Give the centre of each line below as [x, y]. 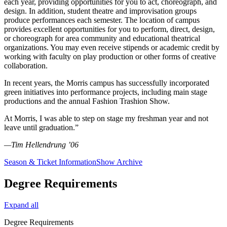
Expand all [21, 205]
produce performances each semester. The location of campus [102, 20]
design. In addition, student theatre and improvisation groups [100, 11]
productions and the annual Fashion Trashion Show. [87, 101]
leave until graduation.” [41, 128]
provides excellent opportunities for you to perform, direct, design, [109, 29]
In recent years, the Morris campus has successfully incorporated [107, 83]
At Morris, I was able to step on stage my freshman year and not [106, 119]
